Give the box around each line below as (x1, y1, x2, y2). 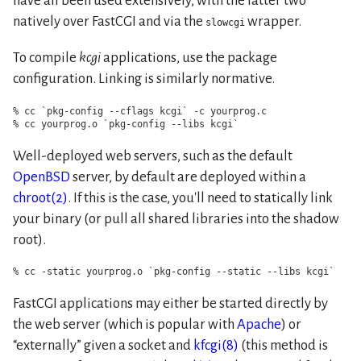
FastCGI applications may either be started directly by (13, 296, 328, 312)
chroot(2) (13, 189, 68, 205)
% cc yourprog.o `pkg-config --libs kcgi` (13, 118, 239, 131)
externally (16, 338, 77, 354)
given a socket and (81, 338, 193, 354)
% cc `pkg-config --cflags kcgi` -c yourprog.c (13, 106, 267, 118)
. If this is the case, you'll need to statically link (68, 189, 333, 205)
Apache (237, 317, 281, 333)
